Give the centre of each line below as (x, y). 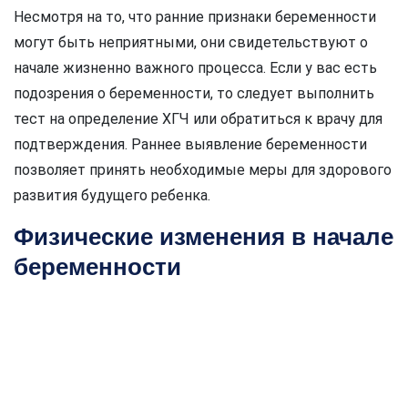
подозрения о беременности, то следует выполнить (194, 94)
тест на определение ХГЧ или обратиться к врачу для (198, 119)
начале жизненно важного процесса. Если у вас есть (195, 68)
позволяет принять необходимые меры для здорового (203, 170)
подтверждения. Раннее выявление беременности (190, 145)
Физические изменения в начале (204, 237)
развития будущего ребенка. (112, 196)
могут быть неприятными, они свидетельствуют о (191, 43)
